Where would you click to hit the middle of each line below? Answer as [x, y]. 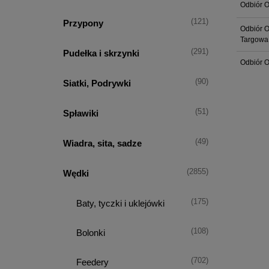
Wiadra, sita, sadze [102, 144]
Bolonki [91, 233]
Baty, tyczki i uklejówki [120, 204]
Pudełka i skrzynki [101, 53]
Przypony [83, 23]
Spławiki [80, 113]
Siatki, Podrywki [97, 83]
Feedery [92, 262]
